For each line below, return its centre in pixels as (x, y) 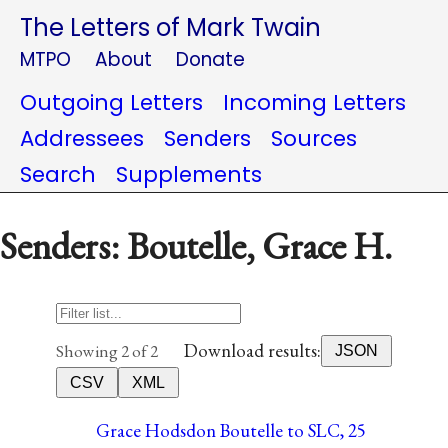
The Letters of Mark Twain (170, 27)
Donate (210, 59)
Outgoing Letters (111, 102)
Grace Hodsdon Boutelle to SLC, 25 (231, 430)
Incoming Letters (314, 102)
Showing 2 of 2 (107, 350)
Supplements (189, 174)
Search (58, 174)
